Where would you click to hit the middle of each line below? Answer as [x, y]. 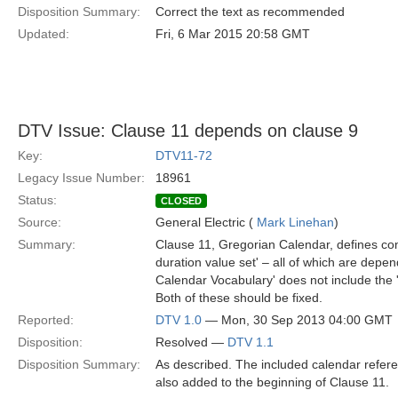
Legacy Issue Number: [81, 178]
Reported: [46, 320]
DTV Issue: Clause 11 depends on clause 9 [188, 131]
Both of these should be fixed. [239, 298]
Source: [40, 222]
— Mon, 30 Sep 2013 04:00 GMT [297, 320]
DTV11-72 [184, 155]
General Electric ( [206, 222]
